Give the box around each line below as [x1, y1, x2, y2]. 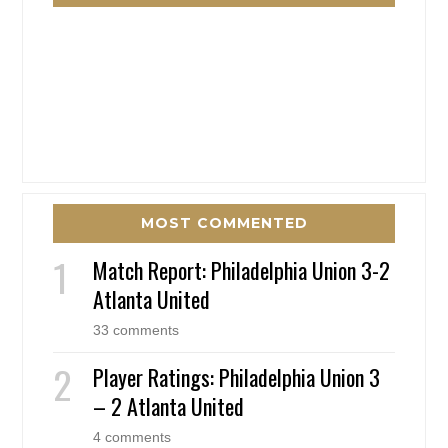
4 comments [93, 429, 172, 446]
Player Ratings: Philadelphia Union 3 [93, 361, 381, 394]
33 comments [93, 322, 180, 339]
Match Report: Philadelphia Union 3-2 [93, 254, 391, 287]
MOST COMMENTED [140, 214, 308, 233]
